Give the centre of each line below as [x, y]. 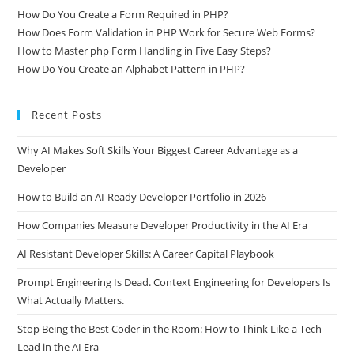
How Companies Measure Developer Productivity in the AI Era [163, 226]
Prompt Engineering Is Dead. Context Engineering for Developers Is [174, 282]
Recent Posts [67, 115]
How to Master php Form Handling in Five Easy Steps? [145, 51]
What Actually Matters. [71, 301]
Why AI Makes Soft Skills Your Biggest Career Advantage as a [158, 151]
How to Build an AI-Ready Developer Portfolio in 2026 [142, 197]
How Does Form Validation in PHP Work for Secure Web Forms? [167, 33]
